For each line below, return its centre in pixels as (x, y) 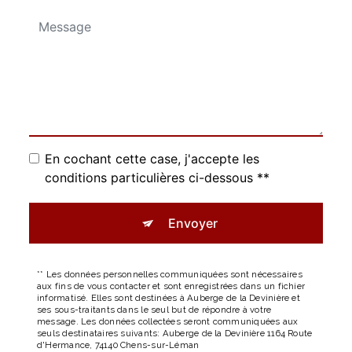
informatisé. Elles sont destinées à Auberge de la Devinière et (169, 298)
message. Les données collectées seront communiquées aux (168, 322)
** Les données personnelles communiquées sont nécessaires (170, 275)
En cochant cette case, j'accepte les (152, 159)
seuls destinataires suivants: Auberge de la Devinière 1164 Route (175, 334)
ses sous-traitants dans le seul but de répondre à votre (154, 310)
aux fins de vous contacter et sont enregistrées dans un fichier (171, 286)
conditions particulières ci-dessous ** (157, 178)
